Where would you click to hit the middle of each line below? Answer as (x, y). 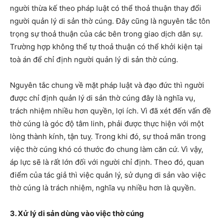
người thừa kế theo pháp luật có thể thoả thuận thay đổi (106, 8)
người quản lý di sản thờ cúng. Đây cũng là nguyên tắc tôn (110, 21)
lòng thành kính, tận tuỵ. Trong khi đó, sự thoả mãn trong (108, 137)
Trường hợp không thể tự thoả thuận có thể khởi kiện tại (106, 47)
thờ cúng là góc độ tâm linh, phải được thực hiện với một (107, 124)
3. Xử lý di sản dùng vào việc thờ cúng (77, 214)
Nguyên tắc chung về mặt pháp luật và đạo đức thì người (107, 85)
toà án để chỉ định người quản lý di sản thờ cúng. (94, 60)
